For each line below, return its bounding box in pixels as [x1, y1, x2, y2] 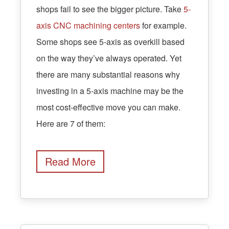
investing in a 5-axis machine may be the [36, 84, 184, 97]
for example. [140, 19, 187, 31]
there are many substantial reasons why [36, 68, 180, 80]
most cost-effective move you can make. [36, 101, 180, 113]
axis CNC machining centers [36, 19, 140, 31]
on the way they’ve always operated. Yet [36, 52, 181, 64]
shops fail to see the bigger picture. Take [36, 3, 184, 15]
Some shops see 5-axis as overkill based [36, 35, 185, 48]
